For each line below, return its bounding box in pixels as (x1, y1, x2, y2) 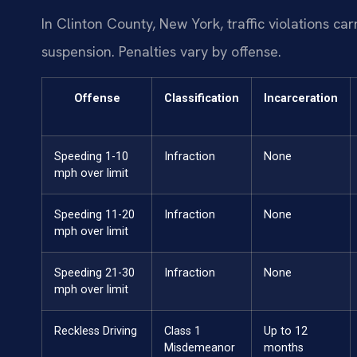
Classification (164, 91, 239, 105)
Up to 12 (264, 324, 308, 338)
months (264, 340, 304, 355)
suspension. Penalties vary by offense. (41, 42, 281, 61)
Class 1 (164, 324, 201, 338)
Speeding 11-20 (54, 207, 135, 222)
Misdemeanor (164, 340, 235, 355)
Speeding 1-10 (54, 149, 128, 163)
